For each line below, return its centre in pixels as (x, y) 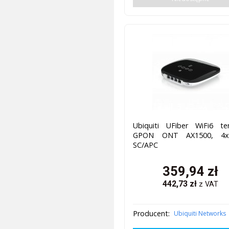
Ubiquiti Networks (200, 214)
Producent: (152, 214)
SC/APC (146, 145)
